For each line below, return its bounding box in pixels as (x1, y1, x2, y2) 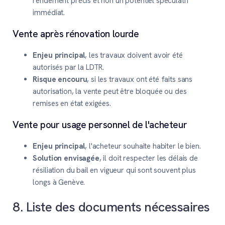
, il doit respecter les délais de (99, 153, 198, 164)
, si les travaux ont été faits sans (87, 74, 193, 85)
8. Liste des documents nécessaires (13, 198, 210, 215)
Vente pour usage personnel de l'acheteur (13, 119, 187, 132)
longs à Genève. (33, 177, 85, 188)
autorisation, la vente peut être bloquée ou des (33, 86, 187, 97)
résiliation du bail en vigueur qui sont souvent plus (33, 165, 196, 176)
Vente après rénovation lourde (13, 28, 139, 41)
